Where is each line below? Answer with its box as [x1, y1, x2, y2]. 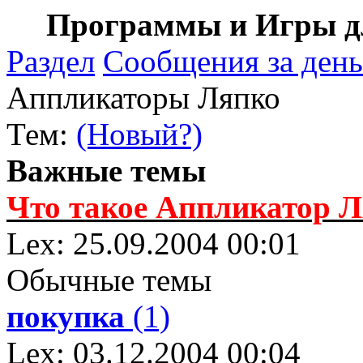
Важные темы [6, 153, 206, 188]
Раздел [6, 44, 95, 79]
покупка [6, 299, 125, 334]
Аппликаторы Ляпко [6, 80, 280, 115]
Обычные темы [6, 263, 211, 297]
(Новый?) [76, 117, 203, 152]
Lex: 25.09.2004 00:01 [6, 226, 301, 261]
